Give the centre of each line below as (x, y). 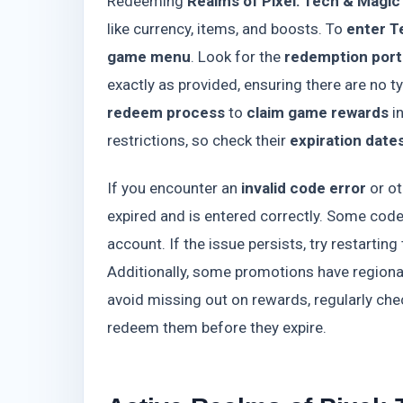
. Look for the (237, 57)
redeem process (166, 113)
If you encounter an (174, 188)
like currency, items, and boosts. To (227, 29)
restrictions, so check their (198, 141)
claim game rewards (318, 113)
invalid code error (304, 188)
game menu (149, 57)
